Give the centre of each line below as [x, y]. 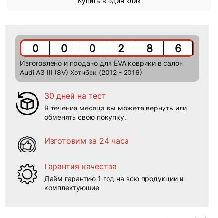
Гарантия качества [80, 167]
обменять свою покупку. [85, 117]
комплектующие [72, 187]
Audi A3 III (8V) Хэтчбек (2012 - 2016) [81, 73]
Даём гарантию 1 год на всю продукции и [114, 178]
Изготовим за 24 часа [86, 141]
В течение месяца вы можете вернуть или [115, 108]
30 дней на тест [75, 96]
